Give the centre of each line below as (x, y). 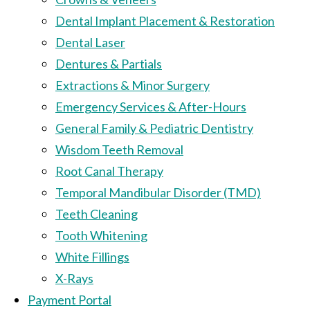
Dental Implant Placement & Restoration (165, 20)
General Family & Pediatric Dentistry (154, 128)
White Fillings (92, 256)
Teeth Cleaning (97, 213)
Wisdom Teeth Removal (119, 149)
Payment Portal (70, 299)
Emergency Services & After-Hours (151, 106)
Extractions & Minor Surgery (133, 85)
